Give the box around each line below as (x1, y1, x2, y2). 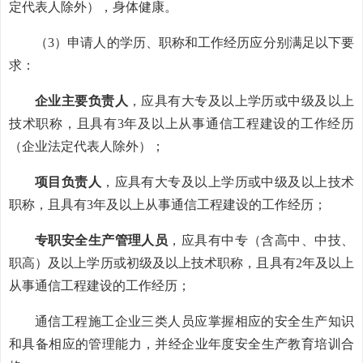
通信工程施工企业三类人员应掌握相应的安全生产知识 (35, 314, 354, 328)
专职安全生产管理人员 (35, 233, 169, 247)
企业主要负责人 (35, 94, 129, 108)
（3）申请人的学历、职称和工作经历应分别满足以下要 (35, 36, 354, 49)
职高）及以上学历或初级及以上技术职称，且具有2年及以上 (9, 256, 354, 270)
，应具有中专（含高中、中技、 (168, 233, 355, 247)
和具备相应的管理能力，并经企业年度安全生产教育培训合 (9, 337, 354, 351)
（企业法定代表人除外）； (9, 139, 164, 153)
